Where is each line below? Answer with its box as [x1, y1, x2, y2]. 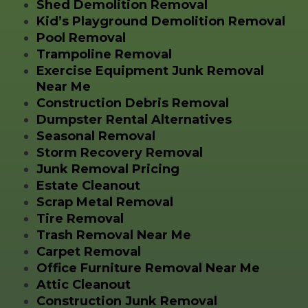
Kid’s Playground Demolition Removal [36, 13, 285, 29]
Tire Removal [36, 210, 124, 226]
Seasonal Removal [36, 128, 155, 144]
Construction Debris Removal [36, 95, 229, 111]
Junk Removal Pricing [36, 161, 179, 177]
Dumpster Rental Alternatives [36, 111, 232, 127]
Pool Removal [36, 30, 126, 45]
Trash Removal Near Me [36, 227, 191, 243]
